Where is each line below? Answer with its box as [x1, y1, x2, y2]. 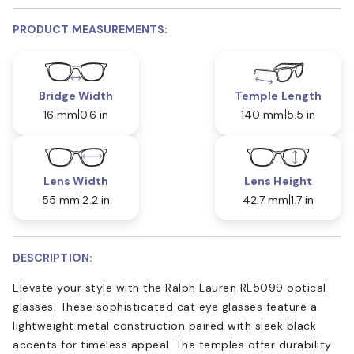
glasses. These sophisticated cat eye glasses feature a [13, 299, 317, 314]
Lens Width [43, 173, 108, 188]
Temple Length [235, 88, 322, 103]
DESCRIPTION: [13, 250, 92, 265]
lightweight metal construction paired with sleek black [13, 318, 316, 333]
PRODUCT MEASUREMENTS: [13, 21, 168, 36]
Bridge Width [38, 88, 114, 103]
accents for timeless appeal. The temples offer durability [13, 337, 332, 352]
